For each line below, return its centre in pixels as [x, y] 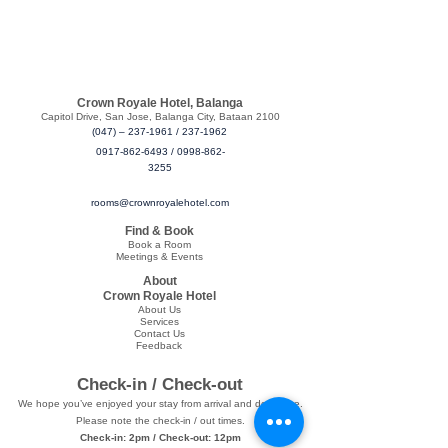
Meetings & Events [159, 256]
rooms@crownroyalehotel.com [160, 202]
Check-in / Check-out [160, 384]
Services [159, 321]
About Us [159, 309]
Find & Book [159, 231]
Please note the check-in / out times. [160, 420]
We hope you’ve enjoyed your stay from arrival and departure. [160, 403]
